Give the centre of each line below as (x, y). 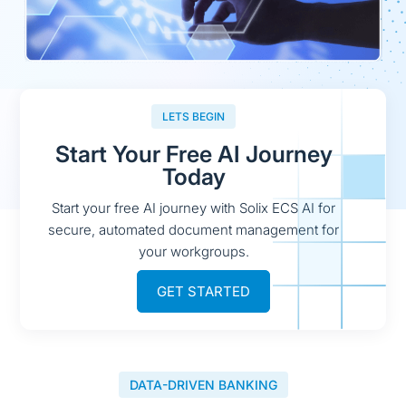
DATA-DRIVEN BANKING (203, 385)
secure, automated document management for (194, 230)
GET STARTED (203, 292)
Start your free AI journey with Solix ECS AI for (194, 208)
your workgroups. (193, 252)
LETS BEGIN (194, 117)
